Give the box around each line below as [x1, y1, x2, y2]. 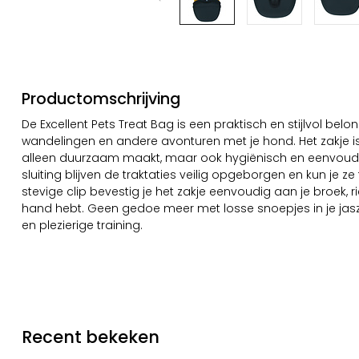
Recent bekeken [22, 325, 159, 349]
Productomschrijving [22, 87, 180, 110]
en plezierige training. [22, 217, 143, 233]
